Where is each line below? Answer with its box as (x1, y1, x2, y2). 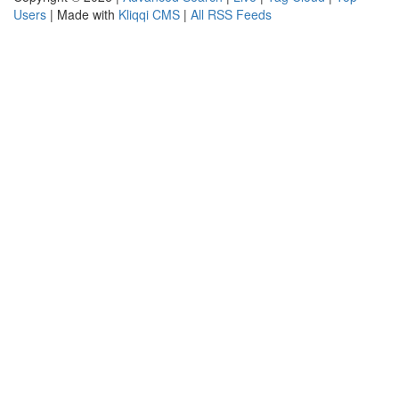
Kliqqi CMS (118, 5, 180, 23)
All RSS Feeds (191, 5, 272, 23)
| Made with (46, 5, 118, 23)
